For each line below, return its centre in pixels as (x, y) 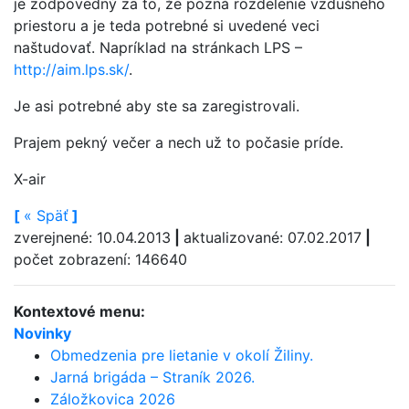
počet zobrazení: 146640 (100, 259)
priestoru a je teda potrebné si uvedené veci (167, 25)
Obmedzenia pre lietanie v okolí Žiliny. (182, 355)
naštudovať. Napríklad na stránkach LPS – (158, 47)
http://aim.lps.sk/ (71, 69)
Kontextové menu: (79, 311)
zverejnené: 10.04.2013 (92, 237)
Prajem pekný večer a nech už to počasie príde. (178, 142)
